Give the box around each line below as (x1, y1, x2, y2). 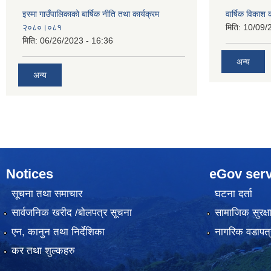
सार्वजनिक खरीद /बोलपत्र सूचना (11, 207, 132, 219)
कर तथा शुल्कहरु (11, 245, 75, 257)
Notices (6, 166, 53, 181)
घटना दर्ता (214, 188, 252, 200)
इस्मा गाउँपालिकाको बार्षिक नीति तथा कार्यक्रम (22, 9, 159, 19)
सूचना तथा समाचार (11, 188, 82, 200)
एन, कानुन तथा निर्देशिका (11, 226, 105, 238)
